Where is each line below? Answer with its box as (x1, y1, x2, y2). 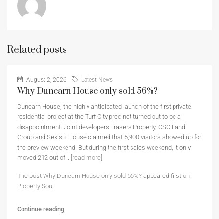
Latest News (81, 76, 113, 83)
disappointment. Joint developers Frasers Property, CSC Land (17, 123, 185, 131)
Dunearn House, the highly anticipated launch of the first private (17, 103, 191, 110)
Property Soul (17, 182, 54, 190)
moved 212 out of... (17, 154, 71, 161)
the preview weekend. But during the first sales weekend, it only (17, 144, 191, 151)
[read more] (71, 154, 102, 161)
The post (17, 172, 43, 179)
